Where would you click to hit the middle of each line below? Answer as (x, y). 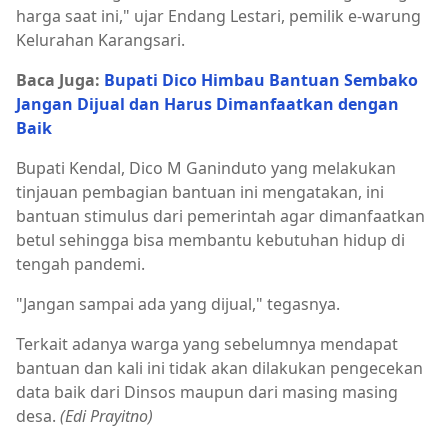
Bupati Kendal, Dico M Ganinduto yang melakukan (206, 168)
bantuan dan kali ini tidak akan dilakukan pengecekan (219, 368)
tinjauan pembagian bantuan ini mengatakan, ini (202, 192)
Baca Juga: (60, 80)
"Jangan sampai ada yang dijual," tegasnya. (178, 304)
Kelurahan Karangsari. (100, 40)
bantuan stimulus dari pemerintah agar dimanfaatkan (220, 216)
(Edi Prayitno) (106, 416)
